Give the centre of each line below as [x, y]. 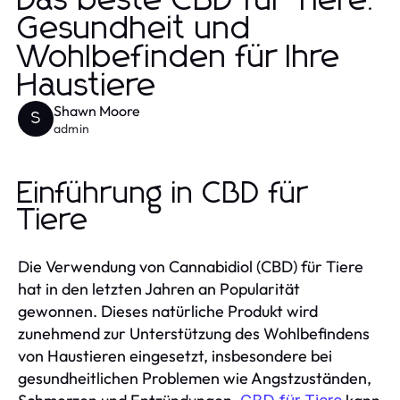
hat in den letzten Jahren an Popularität [159, 288]
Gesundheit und [135, 29]
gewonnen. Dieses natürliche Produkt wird [168, 311]
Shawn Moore [97, 110]
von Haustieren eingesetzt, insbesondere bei [175, 355]
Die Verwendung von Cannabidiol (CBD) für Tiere [191, 266]
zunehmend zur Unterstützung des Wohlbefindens [194, 333]
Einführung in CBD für [163, 193]
